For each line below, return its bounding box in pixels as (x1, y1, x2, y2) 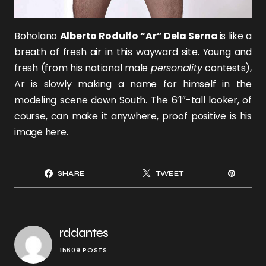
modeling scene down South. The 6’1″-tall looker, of (14, 93, 252, 107)
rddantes (59, 226, 108, 241)
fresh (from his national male (14, 61, 151, 75)
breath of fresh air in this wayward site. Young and (14, 45, 252, 59)
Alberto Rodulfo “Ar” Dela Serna (59, 29, 220, 43)
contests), (202, 61, 252, 75)
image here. (14, 125, 68, 140)
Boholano (14, 29, 60, 43)
